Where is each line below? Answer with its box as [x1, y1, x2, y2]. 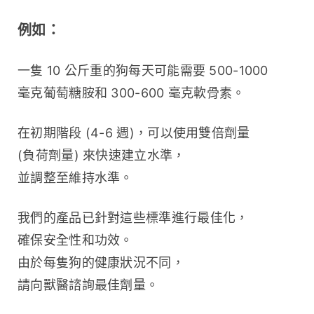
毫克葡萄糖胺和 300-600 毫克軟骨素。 [18, 85, 245, 100]
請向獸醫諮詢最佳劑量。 [18, 277, 159, 292]
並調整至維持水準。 [18, 170, 133, 185]
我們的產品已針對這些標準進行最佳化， [18, 210, 249, 225]
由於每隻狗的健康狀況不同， [18, 254, 184, 270]
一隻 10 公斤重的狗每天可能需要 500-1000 [18, 62, 268, 78]
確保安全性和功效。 [18, 232, 133, 247]
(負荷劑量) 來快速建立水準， [18, 147, 186, 163]
